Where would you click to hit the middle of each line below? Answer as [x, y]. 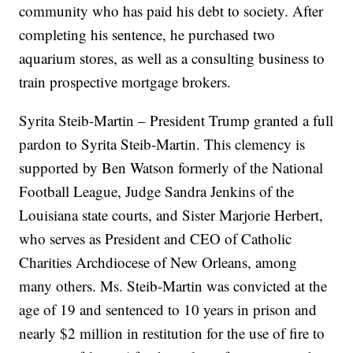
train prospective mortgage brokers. [125, 82]
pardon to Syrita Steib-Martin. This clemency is [162, 144]
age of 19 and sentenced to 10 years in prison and [168, 310]
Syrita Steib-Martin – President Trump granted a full [176, 121]
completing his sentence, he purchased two [147, 35]
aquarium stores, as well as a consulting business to [172, 58]
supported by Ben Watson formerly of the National [171, 168]
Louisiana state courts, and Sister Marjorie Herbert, [171, 215]
